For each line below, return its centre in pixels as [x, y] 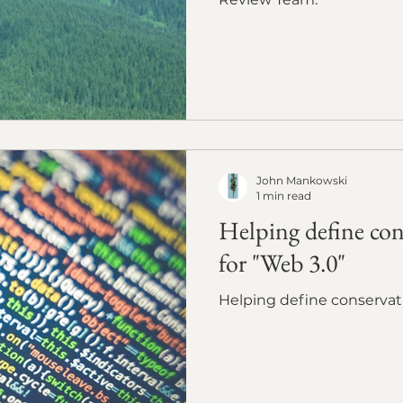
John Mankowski [302, 180]
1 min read [284, 196]
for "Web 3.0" [282, 263]
